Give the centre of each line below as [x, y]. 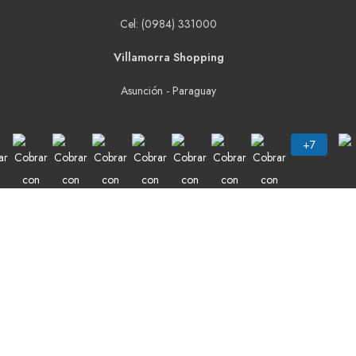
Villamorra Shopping [168, 58]
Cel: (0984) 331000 [168, 24]
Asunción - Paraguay [168, 91]
